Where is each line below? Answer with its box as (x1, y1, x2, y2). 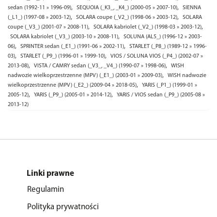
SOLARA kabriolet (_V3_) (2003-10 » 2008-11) (10, 34, 118, 40)
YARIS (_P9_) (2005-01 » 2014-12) (34, 92, 111, 98)
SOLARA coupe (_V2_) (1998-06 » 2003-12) (76, 15, 177, 20)
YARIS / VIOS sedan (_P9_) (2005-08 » (117, 92, 205, 98)
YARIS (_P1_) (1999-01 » (142, 82, 197, 88)
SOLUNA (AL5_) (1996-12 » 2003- (124, 34, 202, 40)
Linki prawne (27, 170, 74, 178)
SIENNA (183, 5, 201, 11)
